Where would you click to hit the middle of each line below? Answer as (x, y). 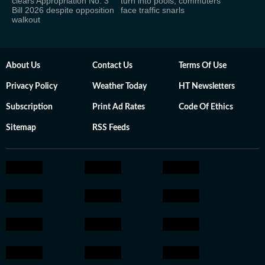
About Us (23, 65)
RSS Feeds (111, 127)
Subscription (29, 107)
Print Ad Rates (119, 107)
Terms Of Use (203, 65)
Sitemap (21, 127)
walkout (26, 19)
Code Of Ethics (206, 107)
